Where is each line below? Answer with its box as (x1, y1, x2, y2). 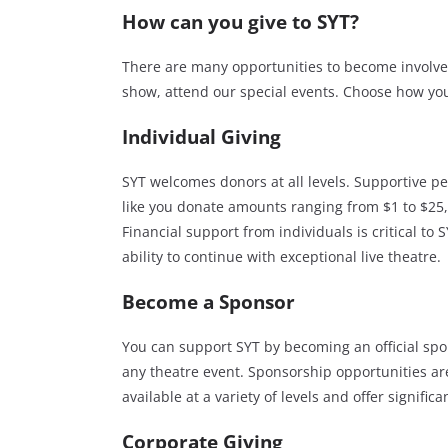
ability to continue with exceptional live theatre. (122, 247, 441, 267)
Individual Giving (122, 124, 281, 150)
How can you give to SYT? (122, 9, 359, 35)
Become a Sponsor (122, 289, 295, 315)
